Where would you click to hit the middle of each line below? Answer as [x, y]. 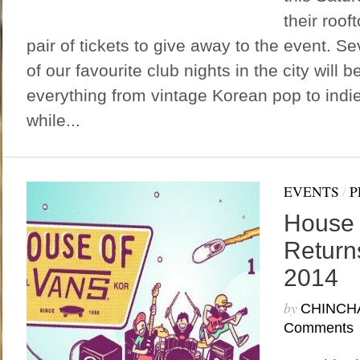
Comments [318, 328]
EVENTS [311, 191]
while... [53, 120]
